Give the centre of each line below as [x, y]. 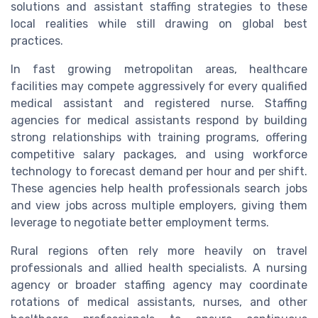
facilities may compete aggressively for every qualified [159, 87]
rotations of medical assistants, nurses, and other [159, 302]
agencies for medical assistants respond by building [159, 121]
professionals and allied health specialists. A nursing [159, 268]
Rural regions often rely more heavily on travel [159, 251]
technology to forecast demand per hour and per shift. [159, 172]
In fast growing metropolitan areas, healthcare [159, 70]
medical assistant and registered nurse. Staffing [159, 104]
